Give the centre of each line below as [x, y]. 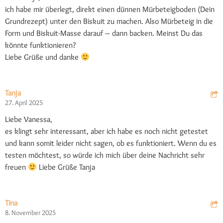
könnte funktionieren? [40, 45]
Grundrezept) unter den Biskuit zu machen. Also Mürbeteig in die [109, 21]
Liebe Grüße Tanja [66, 167]
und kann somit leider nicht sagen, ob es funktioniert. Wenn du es [111, 143]
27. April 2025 [24, 103]
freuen [16, 167]
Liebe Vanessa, [29, 119]
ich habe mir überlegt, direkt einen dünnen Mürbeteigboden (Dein [110, 9]
